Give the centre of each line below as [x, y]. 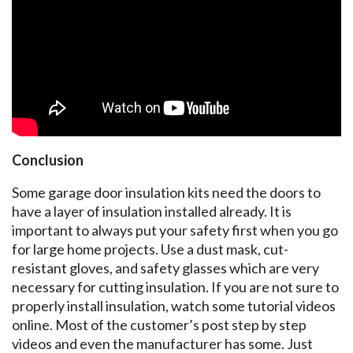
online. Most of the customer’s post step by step [159, 324]
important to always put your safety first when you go [175, 230]
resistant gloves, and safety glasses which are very [165, 268]
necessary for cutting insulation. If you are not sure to [175, 286]
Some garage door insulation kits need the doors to [166, 192]
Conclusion [49, 160]
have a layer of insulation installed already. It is [152, 211]
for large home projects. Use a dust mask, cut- [150, 249]
